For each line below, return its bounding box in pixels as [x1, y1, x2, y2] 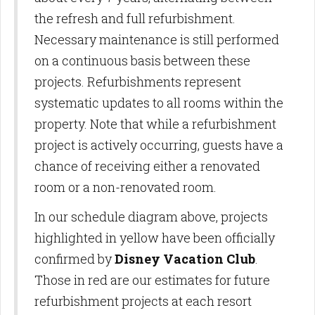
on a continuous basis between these [34, 51, 250, 69]
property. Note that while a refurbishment [34, 115, 276, 132]
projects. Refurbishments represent [34, 72, 241, 90]
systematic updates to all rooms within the [34, 94, 283, 111]
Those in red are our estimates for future [34, 271, 270, 288]
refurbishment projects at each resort [34, 292, 252, 309]
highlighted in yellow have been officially [34, 229, 275, 246]
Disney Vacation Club [115, 250, 255, 267]
